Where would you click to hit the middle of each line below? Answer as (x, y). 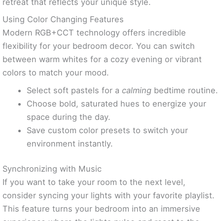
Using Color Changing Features (63, 19)
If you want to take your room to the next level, (94, 182)
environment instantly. (70, 143)
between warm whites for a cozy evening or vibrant (102, 59)
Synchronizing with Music (52, 169)
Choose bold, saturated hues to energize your (117, 103)
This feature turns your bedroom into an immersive (101, 209)
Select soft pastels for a (74, 90)
